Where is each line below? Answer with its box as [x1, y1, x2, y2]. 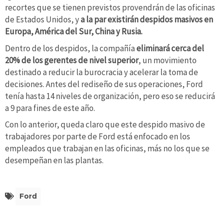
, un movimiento [138, 54, 197, 66]
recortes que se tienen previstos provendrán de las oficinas [5, 1, 215, 13]
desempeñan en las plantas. [5, 155, 104, 166]
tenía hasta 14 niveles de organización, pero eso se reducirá [5, 90, 215, 102]
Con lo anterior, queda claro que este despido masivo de [5, 119, 205, 130]
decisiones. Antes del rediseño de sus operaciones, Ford [5, 78, 203, 90]
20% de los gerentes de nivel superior [5, 54, 138, 66]
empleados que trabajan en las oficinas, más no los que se [5, 143, 210, 154]
